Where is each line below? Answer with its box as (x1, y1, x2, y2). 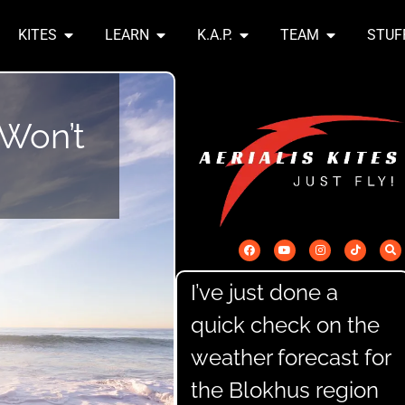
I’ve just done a (191, 278, 338, 306)
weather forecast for (191, 344, 391, 371)
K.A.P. (197, 26, 232, 44)
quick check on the (191, 311, 380, 338)
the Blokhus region (191, 376, 379, 403)
